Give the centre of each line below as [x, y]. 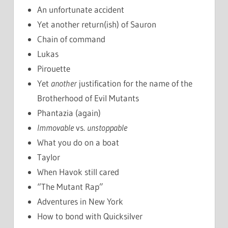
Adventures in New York [80, 202]
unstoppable [107, 128]
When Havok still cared [78, 172]
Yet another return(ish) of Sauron [97, 24]
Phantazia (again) [69, 113]
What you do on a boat [78, 142]
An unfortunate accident [81, 10]
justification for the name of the [135, 83]
